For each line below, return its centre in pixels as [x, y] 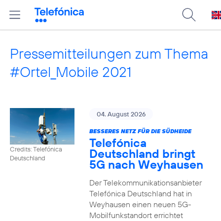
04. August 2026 [121, 114]
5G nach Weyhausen [146, 164]
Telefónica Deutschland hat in [140, 193]
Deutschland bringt [142, 153]
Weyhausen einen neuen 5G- [140, 204]
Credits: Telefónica [36, 149]
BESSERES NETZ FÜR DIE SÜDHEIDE [140, 131]
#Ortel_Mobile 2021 [71, 72]
